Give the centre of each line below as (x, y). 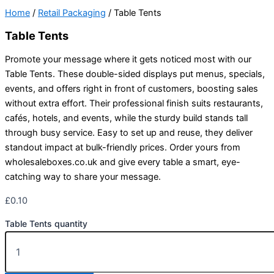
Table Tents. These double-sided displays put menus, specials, (135, 74)
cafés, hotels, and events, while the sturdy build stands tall (126, 118)
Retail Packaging (72, 13)
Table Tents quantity (46, 224)
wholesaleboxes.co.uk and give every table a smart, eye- (123, 162)
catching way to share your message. (83, 177)
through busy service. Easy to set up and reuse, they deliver (129, 133)
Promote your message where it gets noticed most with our (128, 60)
